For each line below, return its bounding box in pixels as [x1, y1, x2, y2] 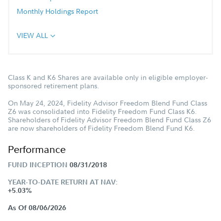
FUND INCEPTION [8, 160, 68, 169]
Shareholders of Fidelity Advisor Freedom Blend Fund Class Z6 [8, 115, 211, 124]
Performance [8, 143, 66, 156]
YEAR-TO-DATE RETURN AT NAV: [8, 178, 118, 186]
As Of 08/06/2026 [8, 203, 66, 212]
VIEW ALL [17, 31, 48, 40]
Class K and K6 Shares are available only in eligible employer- [8, 73, 208, 82]
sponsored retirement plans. [8, 81, 99, 90]
